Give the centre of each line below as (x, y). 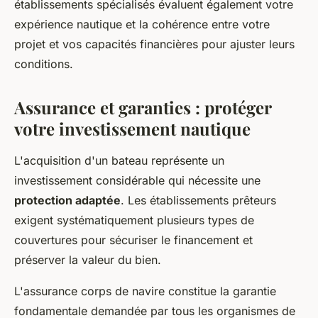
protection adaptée (67, 201)
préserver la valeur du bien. (88, 260)
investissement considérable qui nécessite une (137, 181)
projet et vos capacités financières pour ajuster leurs (154, 44)
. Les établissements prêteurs (198, 201)
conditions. (44, 64)
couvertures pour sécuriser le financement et (133, 240)
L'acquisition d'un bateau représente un (119, 161)
